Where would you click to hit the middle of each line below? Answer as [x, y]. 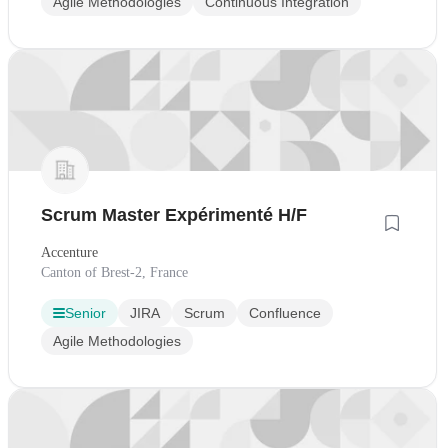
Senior [85, 312]
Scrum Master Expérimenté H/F [174, 214]
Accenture [69, 252]
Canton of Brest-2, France [114, 272]
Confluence [285, 312]
